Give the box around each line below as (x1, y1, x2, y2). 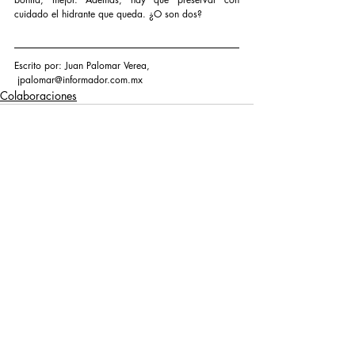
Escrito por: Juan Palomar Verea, (14, 59, 153, 73)
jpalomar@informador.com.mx (14, 73, 143, 87)
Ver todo (213, 213, 254, 229)
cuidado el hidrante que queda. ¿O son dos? (14, 7, 202, 21)
